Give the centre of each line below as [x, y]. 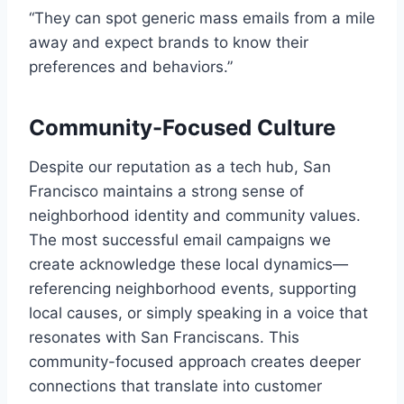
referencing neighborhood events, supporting [193, 288]
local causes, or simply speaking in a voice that [198, 312]
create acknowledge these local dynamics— [188, 264]
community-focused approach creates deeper [195, 361]
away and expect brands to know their [169, 42]
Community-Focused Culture [182, 127]
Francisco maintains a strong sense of [166, 191]
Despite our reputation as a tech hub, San [180, 166]
